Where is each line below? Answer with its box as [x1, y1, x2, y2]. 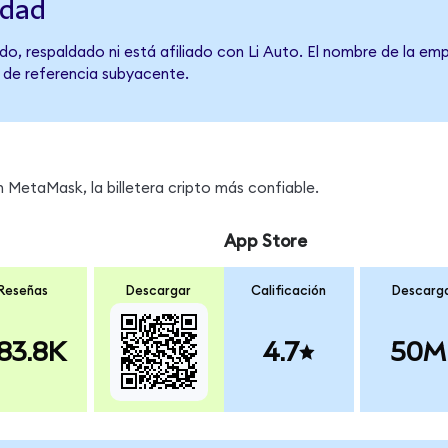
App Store [223, 233, 307, 251]
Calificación [251, 283, 327, 298]
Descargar [126, 283, 192, 298]
